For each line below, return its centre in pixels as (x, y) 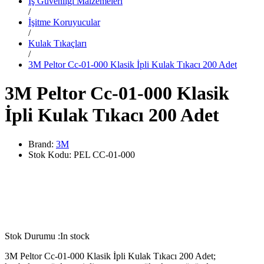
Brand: (42, 144)
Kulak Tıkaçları (57, 43)
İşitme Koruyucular (64, 22)
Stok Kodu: (51, 154)
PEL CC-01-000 (104, 154)
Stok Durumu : (32, 236)
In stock (75, 236)
